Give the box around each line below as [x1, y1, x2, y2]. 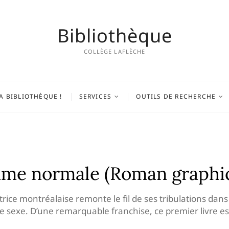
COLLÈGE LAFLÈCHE [83, 48, 146, 55]
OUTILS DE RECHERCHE [136, 92, 216, 101]
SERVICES [79, 92, 112, 101]
